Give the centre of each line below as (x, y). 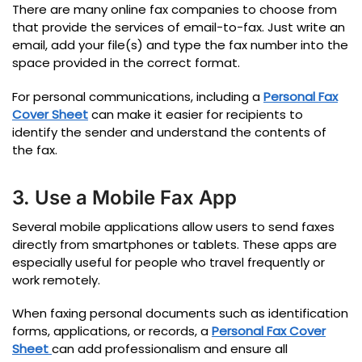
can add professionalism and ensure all (170, 349)
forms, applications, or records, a (112, 331)
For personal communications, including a (138, 96)
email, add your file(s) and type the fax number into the (180, 45)
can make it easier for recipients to (196, 114)
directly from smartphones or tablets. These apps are (175, 244)
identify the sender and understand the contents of (169, 132)
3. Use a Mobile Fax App (124, 197)
